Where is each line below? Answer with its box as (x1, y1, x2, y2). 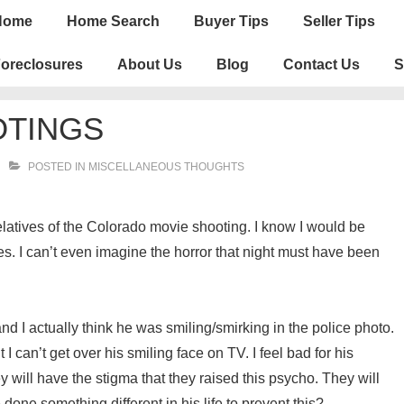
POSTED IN (25, 161, 88, 173)
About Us (117, 57, 182, 72)
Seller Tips (303, 14, 375, 29)
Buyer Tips (194, 14, 269, 29)
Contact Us (283, 57, 360, 72)
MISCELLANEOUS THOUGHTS (88, 161, 244, 173)
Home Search (67, 14, 160, 29)
